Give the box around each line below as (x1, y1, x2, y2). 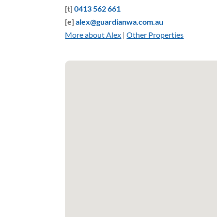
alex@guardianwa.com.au (76, 17, 164, 27)
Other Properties (126, 30, 184, 40)
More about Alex (65, 30, 122, 40)
